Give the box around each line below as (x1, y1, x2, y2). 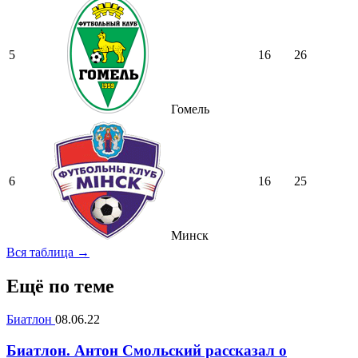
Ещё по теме (6, 275, 114, 296)
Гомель (168, 101, 209, 116)
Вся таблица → (6, 245, 89, 259)
